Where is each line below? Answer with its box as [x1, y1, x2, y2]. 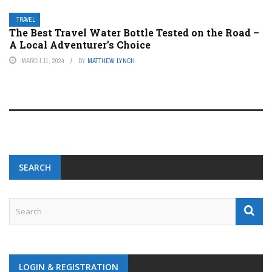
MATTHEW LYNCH [87, 56, 135, 65]
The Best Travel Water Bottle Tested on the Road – [9, 26, 259, 39]
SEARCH [19, 161, 51, 173]
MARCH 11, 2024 [21, 56, 64, 65]
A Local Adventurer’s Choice [9, 38, 151, 51]
